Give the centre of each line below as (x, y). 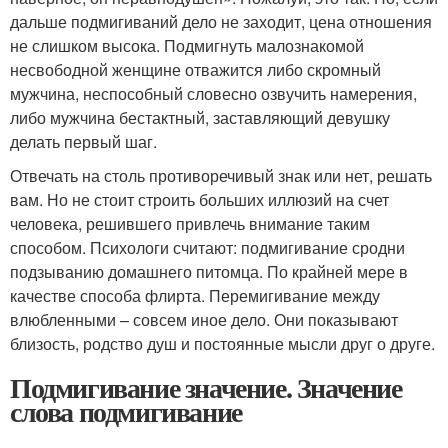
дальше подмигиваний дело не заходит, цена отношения (221, 22)
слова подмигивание (126, 412)
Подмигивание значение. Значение (206, 388)
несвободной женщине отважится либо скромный (195, 70)
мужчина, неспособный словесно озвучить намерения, (213, 94)
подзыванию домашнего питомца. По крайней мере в (209, 272)
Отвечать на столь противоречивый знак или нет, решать (221, 176)
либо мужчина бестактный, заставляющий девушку (200, 118)
